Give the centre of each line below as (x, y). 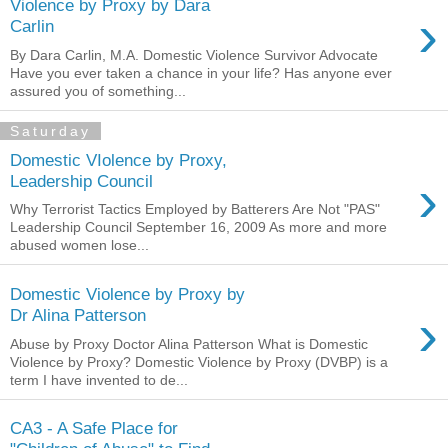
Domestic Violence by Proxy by (127, 293)
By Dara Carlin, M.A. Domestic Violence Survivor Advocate (194, 55)
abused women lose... (79, 245)
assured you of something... (98, 91)
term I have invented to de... (99, 379)
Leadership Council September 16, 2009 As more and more (198, 227)
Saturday (50, 131)
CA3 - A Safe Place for (94, 428)
